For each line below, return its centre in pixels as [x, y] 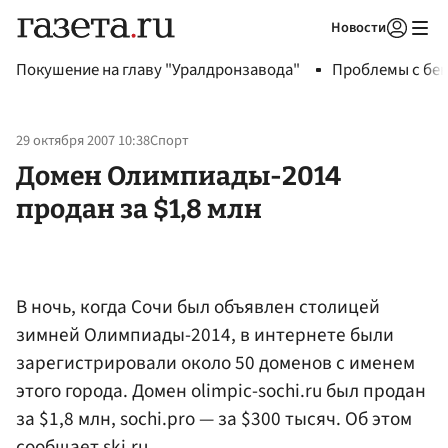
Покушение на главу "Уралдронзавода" [158, 70]
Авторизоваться [315, 53]
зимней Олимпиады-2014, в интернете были [205, 334]
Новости [358, 27]
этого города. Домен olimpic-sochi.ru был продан [221, 390]
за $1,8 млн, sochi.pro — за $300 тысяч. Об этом [214, 418]
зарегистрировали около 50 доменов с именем [215, 362]
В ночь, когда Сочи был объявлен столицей [198, 306]
